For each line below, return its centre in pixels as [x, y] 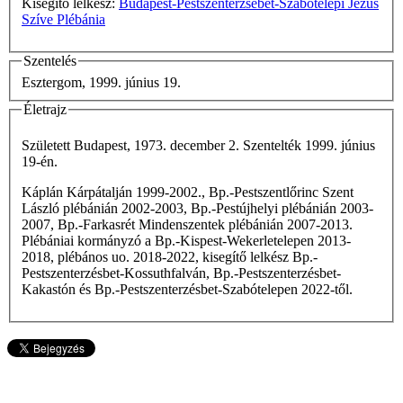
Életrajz [45, 110]
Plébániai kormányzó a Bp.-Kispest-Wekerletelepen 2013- [186, 240]
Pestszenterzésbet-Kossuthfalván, [117, 273]
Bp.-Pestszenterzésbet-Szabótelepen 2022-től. [224, 289]
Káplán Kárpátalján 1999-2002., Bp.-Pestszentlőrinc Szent [188, 192]
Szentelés [50, 61]
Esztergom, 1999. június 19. [101, 83]
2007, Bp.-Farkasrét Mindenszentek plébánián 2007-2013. [187, 224]
